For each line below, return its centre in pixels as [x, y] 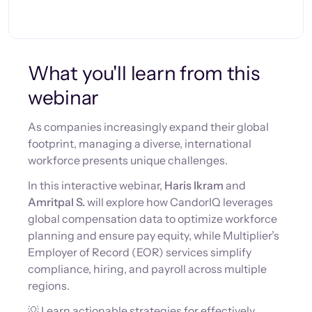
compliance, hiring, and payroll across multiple [147, 269]
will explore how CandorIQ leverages [179, 202]
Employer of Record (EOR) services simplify [140, 252]
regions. [49, 286]
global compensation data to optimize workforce [153, 219]
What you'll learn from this [144, 73]
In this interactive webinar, [96, 185]
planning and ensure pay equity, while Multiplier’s [154, 235]
